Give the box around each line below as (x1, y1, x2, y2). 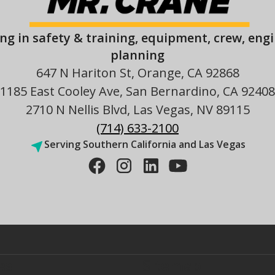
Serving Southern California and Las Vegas (44, 137, 246, 151)
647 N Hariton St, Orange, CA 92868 (36, 64, 239, 81)
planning (110, 46, 165, 63)
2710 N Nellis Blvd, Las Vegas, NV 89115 (25, 101, 250, 118)
